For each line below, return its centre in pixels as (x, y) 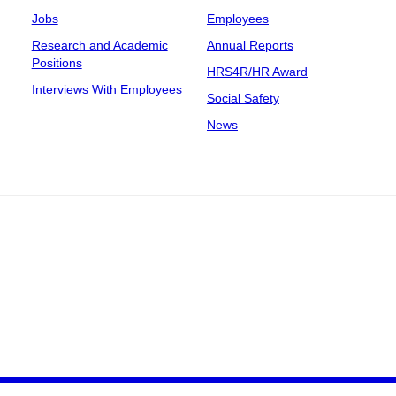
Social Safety (243, 98)
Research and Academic (99, 45)
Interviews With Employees (107, 89)
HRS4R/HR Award (257, 72)
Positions (57, 63)
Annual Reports (250, 45)
